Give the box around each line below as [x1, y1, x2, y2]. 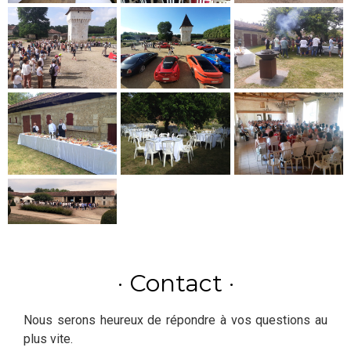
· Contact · [117, 269, 234, 299]
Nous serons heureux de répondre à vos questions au [24, 313, 327, 328]
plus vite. [24, 331, 73, 347]
